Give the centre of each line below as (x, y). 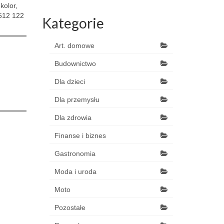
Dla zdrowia (73, 117)
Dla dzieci (69, 81)
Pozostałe (70, 207)
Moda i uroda (75, 171)
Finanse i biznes (80, 135)
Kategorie (73, 23)
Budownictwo (75, 63)
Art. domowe (74, 45)
